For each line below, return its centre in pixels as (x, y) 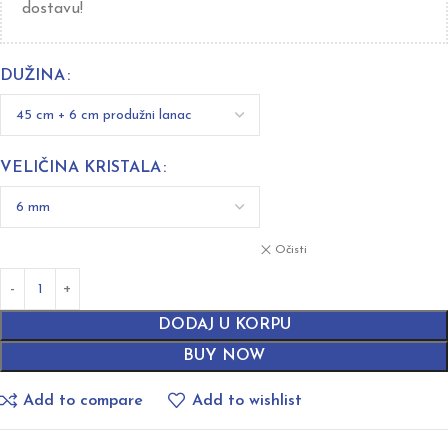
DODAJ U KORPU (224, 325)
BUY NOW (224, 356)
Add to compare (83, 400)
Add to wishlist (246, 400)
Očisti (291, 249)
